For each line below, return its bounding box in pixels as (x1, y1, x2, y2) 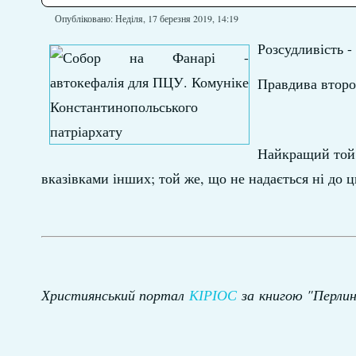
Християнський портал (41, 285, 184, 304)
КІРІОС (188, 285, 237, 304)
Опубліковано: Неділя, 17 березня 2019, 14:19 (54, 12, 238, 25)
